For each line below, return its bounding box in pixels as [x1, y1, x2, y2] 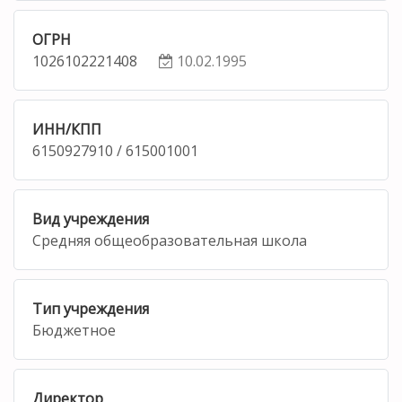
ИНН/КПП [32, 118, 101, 139]
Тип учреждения [32, 298, 149, 319]
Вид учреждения [32, 208, 149, 229]
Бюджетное [32, 319, 116, 340]
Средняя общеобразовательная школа [32, 230, 307, 250]
